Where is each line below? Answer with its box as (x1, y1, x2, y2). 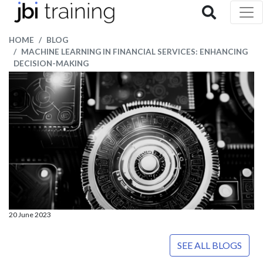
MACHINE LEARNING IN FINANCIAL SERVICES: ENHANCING (21, 47, 248, 56)
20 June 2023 (9, 210, 51, 220)
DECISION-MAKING (14, 59, 89, 68)
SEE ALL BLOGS (177, 240, 242, 251)
